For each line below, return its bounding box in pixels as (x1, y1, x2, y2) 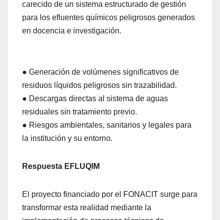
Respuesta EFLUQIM (22, 162, 100, 171)
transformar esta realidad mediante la (22, 203, 151, 212)
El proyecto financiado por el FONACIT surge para (22, 190, 197, 199)
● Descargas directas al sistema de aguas (22, 94, 168, 103)
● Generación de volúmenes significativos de (22, 68, 179, 77)
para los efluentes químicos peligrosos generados (22, 13, 195, 22)
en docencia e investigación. (22, 27, 121, 35)
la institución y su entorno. (22, 134, 112, 143)
